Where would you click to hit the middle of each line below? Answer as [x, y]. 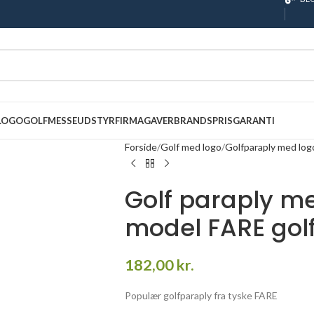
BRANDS [193, 121]
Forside [141, 147]
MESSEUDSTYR [81, 121]
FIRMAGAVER [144, 121]
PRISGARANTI [244, 121]
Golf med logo [191, 147]
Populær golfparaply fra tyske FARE [201, 295]
